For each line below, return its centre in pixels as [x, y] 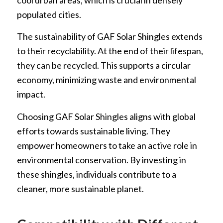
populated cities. [49, 15]
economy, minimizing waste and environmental [106, 80]
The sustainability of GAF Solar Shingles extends [110, 37]
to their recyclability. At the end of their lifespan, [110, 51]
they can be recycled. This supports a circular [104, 65]
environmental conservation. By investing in [101, 160]
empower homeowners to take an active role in [107, 145]
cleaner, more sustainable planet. [80, 188]
